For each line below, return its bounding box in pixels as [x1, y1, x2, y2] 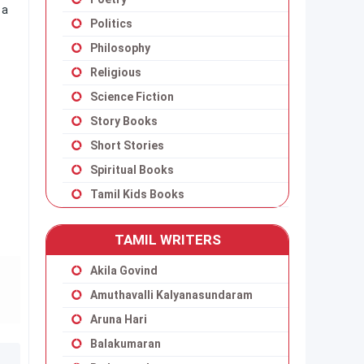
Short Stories [90, 139, 164, 152]
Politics [90, 17, 132, 30]
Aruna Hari [90, 313, 147, 326]
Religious [90, 66, 141, 79]
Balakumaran [90, 337, 161, 350]
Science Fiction [90, 90, 174, 103]
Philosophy [90, 41, 150, 54]
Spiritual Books [90, 163, 174, 176]
